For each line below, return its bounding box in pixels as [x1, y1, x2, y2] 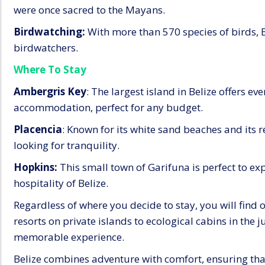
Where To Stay [14, 62, 86, 76]
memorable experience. [14, 230, 124, 244]
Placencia [14, 122, 62, 136]
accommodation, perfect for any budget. [14, 100, 203, 114]
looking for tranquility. [14, 138, 119, 152]
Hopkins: [14, 160, 57, 174]
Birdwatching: [14, 24, 85, 38]
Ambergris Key [14, 84, 86, 98]
